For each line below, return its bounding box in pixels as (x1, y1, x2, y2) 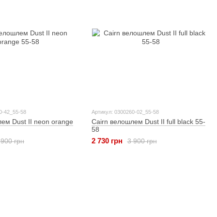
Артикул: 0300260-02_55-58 (91, 108, 159, 115)
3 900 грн (127, 137, 157, 145)
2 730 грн (91, 137, 123, 145)
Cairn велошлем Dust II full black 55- (91, 117, 205, 125)
